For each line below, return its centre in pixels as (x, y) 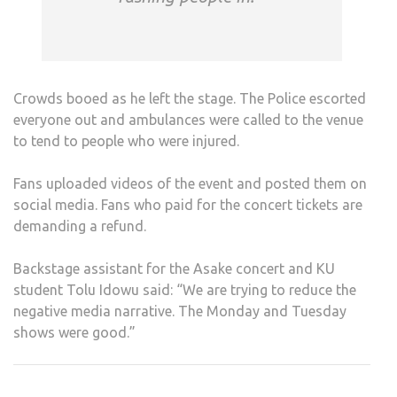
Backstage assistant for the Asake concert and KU (174, 269)
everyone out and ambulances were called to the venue (188, 120)
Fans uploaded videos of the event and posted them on (190, 184)
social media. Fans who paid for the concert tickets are (188, 205)
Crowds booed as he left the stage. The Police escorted (190, 99)
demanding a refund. (80, 226)
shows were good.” (74, 333)
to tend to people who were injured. (126, 141)
